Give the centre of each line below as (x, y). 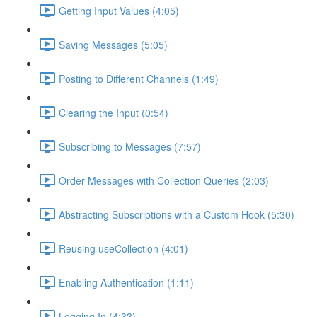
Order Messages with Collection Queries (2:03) (164, 180)
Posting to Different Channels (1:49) (139, 78)
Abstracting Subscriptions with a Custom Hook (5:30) (177, 214)
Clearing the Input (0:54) (114, 112)
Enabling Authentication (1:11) (126, 282)
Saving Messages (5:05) (113, 44)
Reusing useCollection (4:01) (123, 248)
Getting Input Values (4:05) (119, 10)
